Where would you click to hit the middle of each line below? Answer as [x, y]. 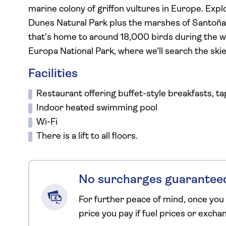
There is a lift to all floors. [87, 136]
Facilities [53, 74]
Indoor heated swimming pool [97, 108]
